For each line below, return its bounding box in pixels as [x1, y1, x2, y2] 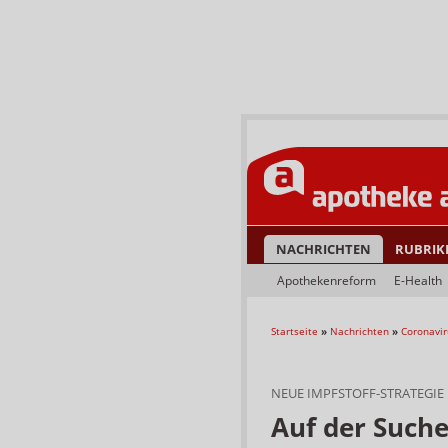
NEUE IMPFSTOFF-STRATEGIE [271, 384, 444, 402]
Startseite [271, 324, 318, 338]
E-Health [394, 272, 442, 289]
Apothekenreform [277, 272, 376, 289]
